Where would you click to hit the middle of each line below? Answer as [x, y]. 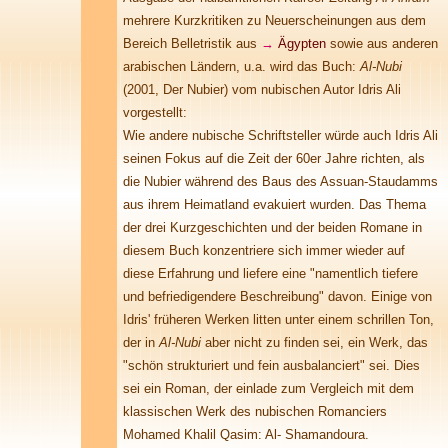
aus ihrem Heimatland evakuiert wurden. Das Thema [274, 204]
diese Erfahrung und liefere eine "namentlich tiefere [270, 273]
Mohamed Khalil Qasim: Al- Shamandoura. [246, 434]
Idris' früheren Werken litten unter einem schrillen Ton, [278, 319]
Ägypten [302, 43]
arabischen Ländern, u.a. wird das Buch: [241, 66]
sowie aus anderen [382, 43]
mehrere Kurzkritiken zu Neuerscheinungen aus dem [274, 20]
